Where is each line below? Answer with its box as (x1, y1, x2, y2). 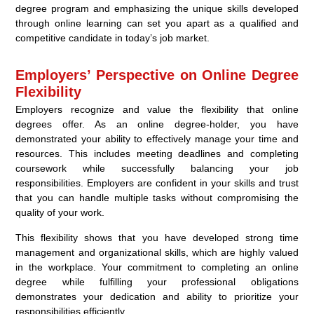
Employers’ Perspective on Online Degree (15, 67, 299, 83)
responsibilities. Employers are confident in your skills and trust (15, 177, 299, 189)
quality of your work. (15, 207, 105, 219)
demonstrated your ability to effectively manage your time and (15, 133, 299, 145)
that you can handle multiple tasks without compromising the (15, 192, 299, 204)
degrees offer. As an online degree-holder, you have (15, 118, 299, 130)
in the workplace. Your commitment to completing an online (15, 261, 299, 273)
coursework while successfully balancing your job (15, 163, 299, 175)
